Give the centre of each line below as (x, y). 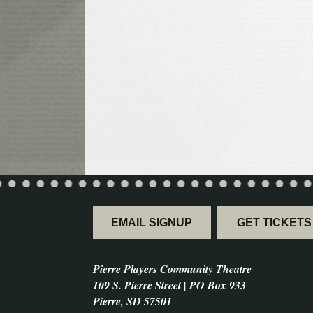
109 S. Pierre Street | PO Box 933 (169, 285)
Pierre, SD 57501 (132, 301)
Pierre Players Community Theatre (172, 269)
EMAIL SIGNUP (152, 223)
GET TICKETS (274, 223)
